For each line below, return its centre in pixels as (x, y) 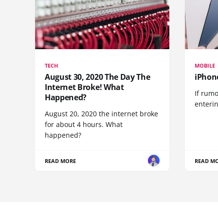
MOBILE (205, 65)
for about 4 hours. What (84, 124)
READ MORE (61, 161)
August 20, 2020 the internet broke (101, 113)
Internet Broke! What (84, 87)
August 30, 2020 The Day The (98, 77)
